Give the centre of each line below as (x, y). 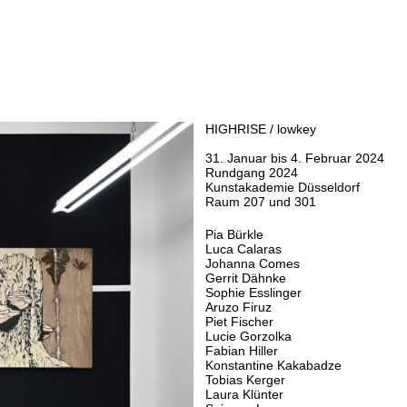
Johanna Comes (253, 264)
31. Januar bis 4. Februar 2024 (295, 159)
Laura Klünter (245, 395)
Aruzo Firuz (239, 308)
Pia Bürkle (235, 235)
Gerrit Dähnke (246, 278)
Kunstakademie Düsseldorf (283, 188)
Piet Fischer (240, 322)
